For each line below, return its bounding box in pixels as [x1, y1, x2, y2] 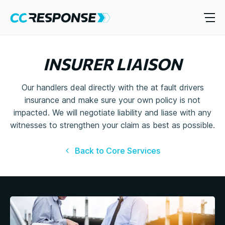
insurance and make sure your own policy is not [25, 94, 200, 105]
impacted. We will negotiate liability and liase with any [14, 107, 211, 118]
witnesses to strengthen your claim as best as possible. [10, 120, 215, 130]
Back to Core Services [74, 145, 160, 156]
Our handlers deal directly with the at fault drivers [21, 82, 204, 92]
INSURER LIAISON [43, 53, 182, 74]
